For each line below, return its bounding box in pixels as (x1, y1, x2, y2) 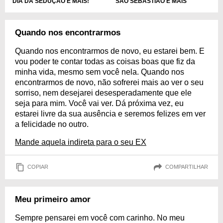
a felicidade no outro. (15, 119, 89, 128)
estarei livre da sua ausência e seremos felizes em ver (15, 109, 206, 118)
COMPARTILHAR (165, 164, 208, 170)
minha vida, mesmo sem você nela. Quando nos (15, 67, 184, 76)
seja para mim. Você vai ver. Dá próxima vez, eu (15, 99, 184, 108)
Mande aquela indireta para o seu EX (15, 137, 146, 146)
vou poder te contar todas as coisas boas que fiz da (15, 57, 195, 66)
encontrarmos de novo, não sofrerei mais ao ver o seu (15, 78, 204, 87)
